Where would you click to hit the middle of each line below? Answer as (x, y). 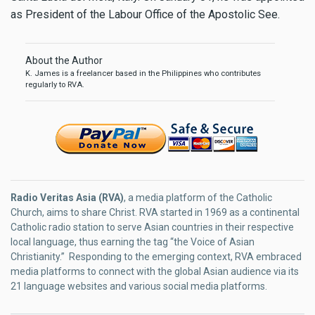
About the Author (64, 61)
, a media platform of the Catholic (198, 198)
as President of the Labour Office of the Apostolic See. (145, 15)
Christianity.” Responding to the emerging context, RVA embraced (156, 257)
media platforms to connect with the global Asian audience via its (155, 272)
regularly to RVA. (55, 85)
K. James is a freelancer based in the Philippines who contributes (143, 74)
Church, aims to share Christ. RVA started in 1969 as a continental (155, 213)
